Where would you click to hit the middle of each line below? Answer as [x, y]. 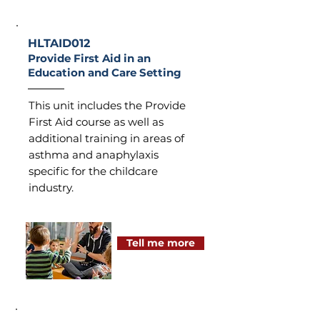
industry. [51, 187]
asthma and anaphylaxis [94, 155]
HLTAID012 [59, 43]
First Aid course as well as [96, 122]
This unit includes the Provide [107, 105]
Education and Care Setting [105, 72]
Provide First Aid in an [89, 58]
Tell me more [161, 243]
